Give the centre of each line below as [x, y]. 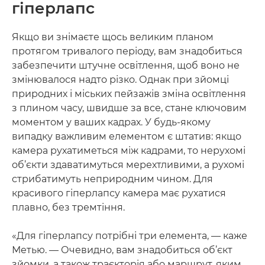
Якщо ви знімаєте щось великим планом [113, 37]
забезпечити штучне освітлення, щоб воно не [126, 65]
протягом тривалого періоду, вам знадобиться [127, 51]
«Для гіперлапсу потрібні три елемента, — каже [130, 235]
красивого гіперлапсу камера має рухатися [119, 193]
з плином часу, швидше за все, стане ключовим [129, 108]
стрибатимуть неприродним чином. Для [112, 179]
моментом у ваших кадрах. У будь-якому [111, 122]
